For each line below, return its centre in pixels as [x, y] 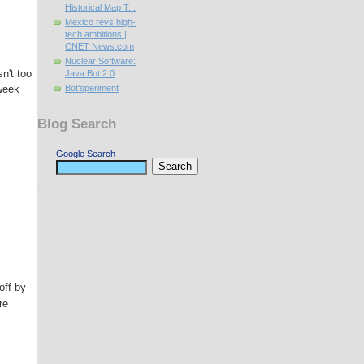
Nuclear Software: [100, 61]
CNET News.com [100, 46]
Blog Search [77, 123]
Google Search [86, 153]
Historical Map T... [100, 7]
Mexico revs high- [100, 22]
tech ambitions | [96, 34]
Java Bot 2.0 [90, 73]
